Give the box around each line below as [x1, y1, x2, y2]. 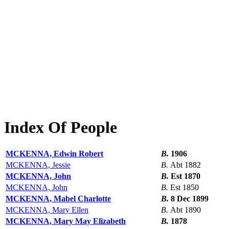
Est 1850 [170, 183, 199, 192]
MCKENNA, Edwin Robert [6, 149, 103, 158]
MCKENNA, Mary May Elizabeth [6, 217, 126, 226]
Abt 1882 [170, 161, 201, 170]
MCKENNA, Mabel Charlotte [6, 194, 111, 203]
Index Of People [4, 118, 117, 136]
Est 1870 [171, 172, 200, 181]
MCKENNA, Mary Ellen [6, 205, 88, 215]
